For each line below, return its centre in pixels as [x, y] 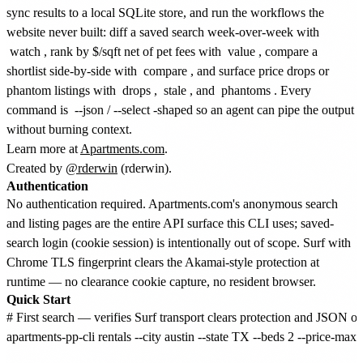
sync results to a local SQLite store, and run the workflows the [165, 12]
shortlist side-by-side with [73, 70]
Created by [36, 168]
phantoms [246, 90]
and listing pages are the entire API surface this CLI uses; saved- [170, 223]
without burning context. [69, 129]
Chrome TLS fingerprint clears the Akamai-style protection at [163, 262]
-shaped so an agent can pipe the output [254, 109]
